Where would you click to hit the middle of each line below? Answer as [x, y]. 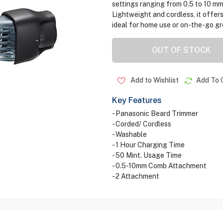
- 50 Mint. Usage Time [147, 155]
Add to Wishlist [154, 80]
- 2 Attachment [135, 176]
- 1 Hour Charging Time [148, 145]
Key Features [137, 100]
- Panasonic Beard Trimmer [155, 113]
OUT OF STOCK [181, 50]
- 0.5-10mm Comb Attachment [159, 166]
